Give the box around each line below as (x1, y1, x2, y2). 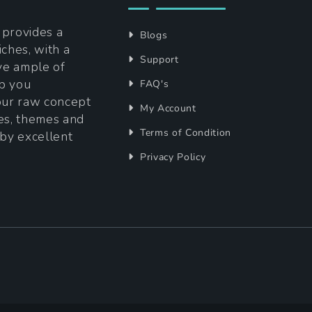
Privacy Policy (136, 150, 206, 164)
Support (136, 53, 179, 67)
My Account (136, 102, 196, 116)
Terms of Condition (136, 126, 232, 140)
